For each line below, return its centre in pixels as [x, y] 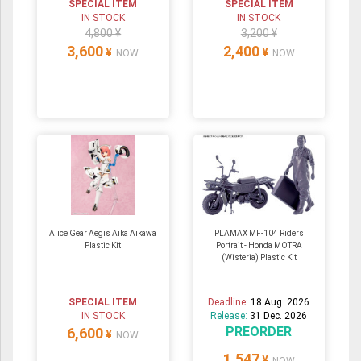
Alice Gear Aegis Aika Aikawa [103, 234]
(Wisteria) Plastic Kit [259, 258]
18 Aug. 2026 [280, 303]
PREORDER [259, 332]
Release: [230, 316]
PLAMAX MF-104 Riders [259, 234]
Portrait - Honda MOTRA [259, 246]
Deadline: [230, 303]
